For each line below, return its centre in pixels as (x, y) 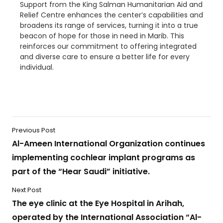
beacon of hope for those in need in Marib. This (102, 36)
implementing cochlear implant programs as (104, 158)
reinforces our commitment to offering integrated (108, 46)
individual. (37, 67)
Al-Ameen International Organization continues (109, 144)
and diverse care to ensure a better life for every (105, 57)
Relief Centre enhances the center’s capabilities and (111, 15)
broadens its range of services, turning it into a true (109, 25)
